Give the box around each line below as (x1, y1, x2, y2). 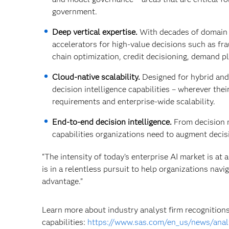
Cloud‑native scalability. (52, 72, 142, 82)
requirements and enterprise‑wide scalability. (52, 97, 215, 106)
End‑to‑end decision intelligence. (52, 117, 174, 127)
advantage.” (42, 176, 83, 186)
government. (52, 7, 97, 16)
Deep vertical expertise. (52, 27, 140, 37)
